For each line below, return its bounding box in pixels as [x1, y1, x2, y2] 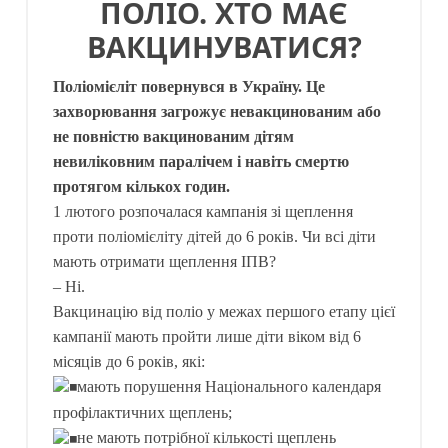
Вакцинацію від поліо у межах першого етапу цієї [53, 303, 395, 320]
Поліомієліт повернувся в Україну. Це [53, 78, 325, 95]
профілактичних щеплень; [53, 404, 232, 422]
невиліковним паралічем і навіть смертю [53, 153, 349, 170]
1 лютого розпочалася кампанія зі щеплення [53, 203, 353, 220]
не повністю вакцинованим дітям [53, 128, 294, 145]
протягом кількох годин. [53, 178, 230, 195]
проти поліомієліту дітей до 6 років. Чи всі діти [53, 228, 376, 245]
